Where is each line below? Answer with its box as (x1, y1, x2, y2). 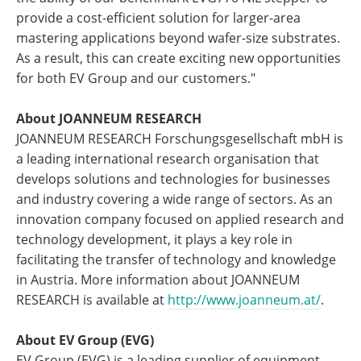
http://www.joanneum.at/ (168, 291, 321, 309)
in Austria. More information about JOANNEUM (16, 271, 300, 288)
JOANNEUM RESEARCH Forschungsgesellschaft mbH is (16, 130, 343, 147)
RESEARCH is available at (16, 291, 168, 309)
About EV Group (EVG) (16, 331, 154, 349)
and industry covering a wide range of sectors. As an (16, 190, 333, 208)
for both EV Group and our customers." (16, 69, 255, 87)
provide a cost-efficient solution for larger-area (16, 9, 301, 27)
